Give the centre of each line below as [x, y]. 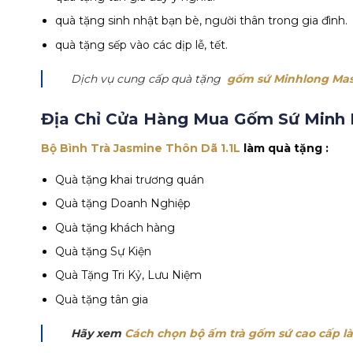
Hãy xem [98, 333]
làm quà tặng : [286, 148]
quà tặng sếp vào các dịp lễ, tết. [142, 45]
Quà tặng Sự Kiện [104, 251]
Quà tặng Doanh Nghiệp [123, 204]
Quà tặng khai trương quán [130, 179]
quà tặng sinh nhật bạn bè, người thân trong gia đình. [202, 21]
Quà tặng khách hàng [115, 227]
